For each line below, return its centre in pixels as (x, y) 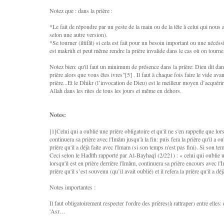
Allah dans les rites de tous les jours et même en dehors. (115, 90)
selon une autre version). (78, 34)
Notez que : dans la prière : (81, 10)
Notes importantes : (72, 187)
